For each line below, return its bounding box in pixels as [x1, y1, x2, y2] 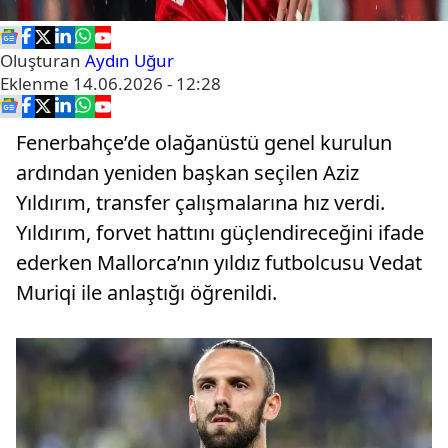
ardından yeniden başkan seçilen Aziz [16, 159, 359, 186]
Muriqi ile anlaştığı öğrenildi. [16, 279, 282, 306]
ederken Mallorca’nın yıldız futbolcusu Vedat [16, 249, 422, 276]
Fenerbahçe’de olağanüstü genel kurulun [16, 129, 392, 156]
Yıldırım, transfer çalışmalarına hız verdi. [16, 189, 385, 216]
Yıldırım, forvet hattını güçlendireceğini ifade [16, 219, 424, 246]
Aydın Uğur [85, 49, 174, 72]
